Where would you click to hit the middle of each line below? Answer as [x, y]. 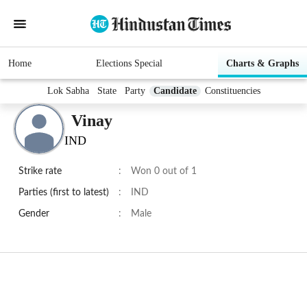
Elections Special [129, 64]
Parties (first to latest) [64, 193]
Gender [34, 214]
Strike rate [40, 172]
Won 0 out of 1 [164, 172]
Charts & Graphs [262, 64]
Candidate [175, 91]
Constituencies [232, 91]
